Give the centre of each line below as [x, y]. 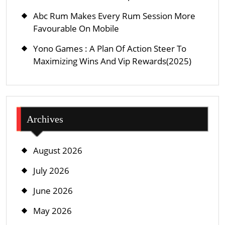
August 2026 [58, 150]
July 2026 [51, 170]
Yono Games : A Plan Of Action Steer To [110, 48]
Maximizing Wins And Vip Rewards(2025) [112, 61]
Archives [45, 119]
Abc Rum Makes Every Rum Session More [114, 16]
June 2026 [53, 190]
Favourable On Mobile [76, 28]
